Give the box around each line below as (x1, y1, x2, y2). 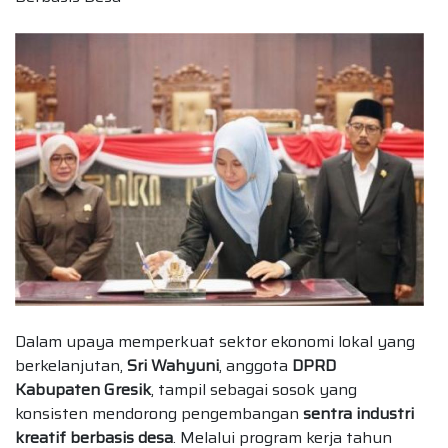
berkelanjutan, (15, 352, 127, 378)
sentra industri (303, 400, 414, 426)
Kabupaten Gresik (15, 376, 151, 402)
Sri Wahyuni (127, 352, 219, 378)
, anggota (219, 352, 292, 378)
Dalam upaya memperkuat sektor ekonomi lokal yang (15, 328, 415, 354)
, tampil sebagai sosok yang (151, 376, 357, 402)
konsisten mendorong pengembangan (15, 400, 303, 426)
